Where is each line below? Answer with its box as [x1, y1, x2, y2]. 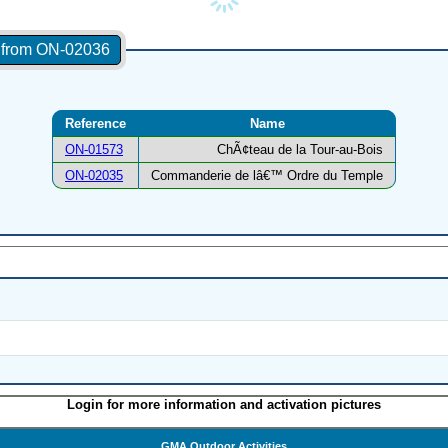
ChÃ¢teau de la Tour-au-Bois [217, 142, 383, 158]
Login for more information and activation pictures [67, 397, 381, 412]
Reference [65, 116, 126, 132]
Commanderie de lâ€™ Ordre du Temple [151, 168, 383, 184]
